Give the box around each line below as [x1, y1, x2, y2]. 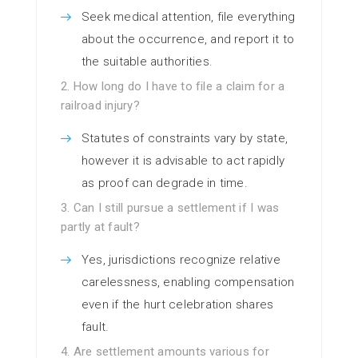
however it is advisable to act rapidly [82, 153, 285, 169]
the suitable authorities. [82, 54, 213, 70]
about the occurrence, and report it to [82, 32, 295, 47]
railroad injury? [61, 98, 140, 113]
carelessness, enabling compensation [82, 275, 295, 290]
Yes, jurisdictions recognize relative [82, 253, 280, 268]
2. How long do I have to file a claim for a [61, 79, 285, 94]
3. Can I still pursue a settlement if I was [61, 201, 280, 216]
